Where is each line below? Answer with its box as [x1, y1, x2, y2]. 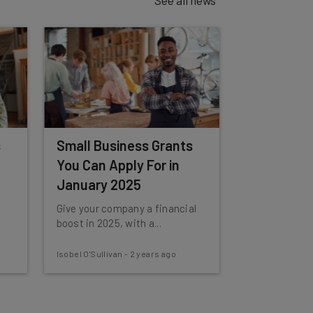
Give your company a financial [56, 202, 197, 214]
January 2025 [56, 176, 141, 193]
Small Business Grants [56, 137, 193, 154]
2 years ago [129, 249, 176, 259]
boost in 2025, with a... [56, 217, 161, 229]
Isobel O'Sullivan [56, 249, 123, 259]
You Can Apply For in [56, 156, 180, 173]
